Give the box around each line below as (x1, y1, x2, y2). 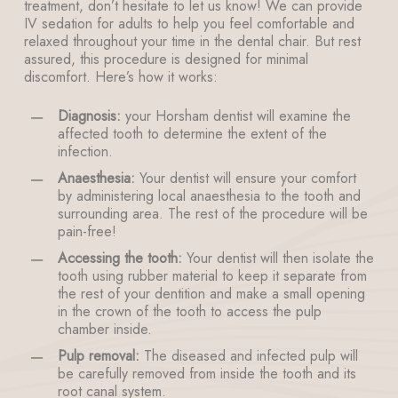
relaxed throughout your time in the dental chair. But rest (23, 30, 361, 52)
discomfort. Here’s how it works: (23, 66, 218, 87)
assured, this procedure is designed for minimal (23, 48, 308, 69)
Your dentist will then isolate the (181, 247, 374, 268)
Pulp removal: (57, 345, 139, 366)
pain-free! (57, 220, 116, 242)
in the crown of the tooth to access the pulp (57, 300, 322, 322)
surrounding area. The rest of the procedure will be (57, 203, 368, 224)
